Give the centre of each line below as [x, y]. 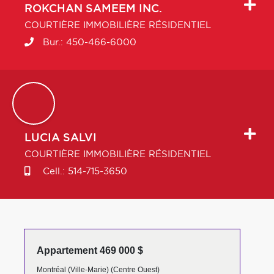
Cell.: [54, 172]
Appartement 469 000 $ [90, 250]
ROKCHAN [54, 9]
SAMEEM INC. [124, 9]
